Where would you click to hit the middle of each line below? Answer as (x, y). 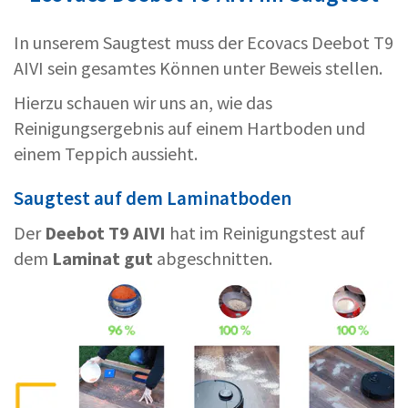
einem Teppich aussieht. (106, 154)
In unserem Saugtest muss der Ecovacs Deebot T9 (204, 43)
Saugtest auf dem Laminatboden (153, 199)
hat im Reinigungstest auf (267, 233)
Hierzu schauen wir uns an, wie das (143, 103)
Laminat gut (104, 259)
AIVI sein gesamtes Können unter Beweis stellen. (198, 68)
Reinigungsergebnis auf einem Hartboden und (189, 128)
